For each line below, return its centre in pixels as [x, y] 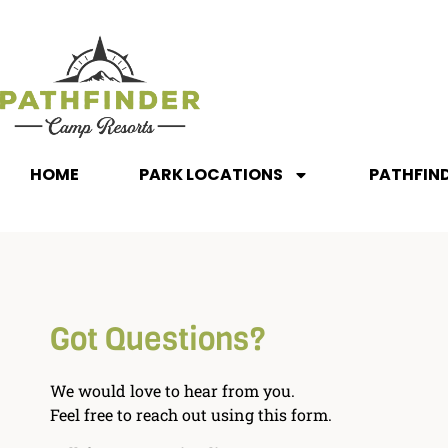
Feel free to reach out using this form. [191, 415]
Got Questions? [158, 340]
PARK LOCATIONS [210, 175]
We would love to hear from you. [172, 391]
